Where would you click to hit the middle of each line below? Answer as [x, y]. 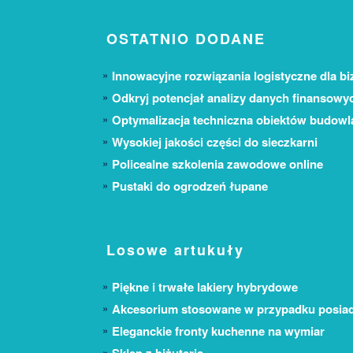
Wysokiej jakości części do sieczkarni [215, 142]
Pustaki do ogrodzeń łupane [190, 186]
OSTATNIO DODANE [186, 39]
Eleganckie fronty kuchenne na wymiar [218, 331]
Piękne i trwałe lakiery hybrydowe [205, 287]
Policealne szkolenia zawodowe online [217, 164]
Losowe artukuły [175, 250]
